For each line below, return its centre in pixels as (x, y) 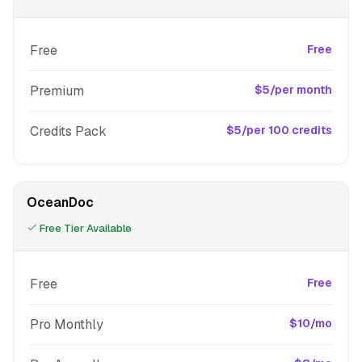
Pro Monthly (67, 324)
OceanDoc (60, 202)
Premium (57, 91)
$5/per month (293, 90)
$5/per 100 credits (279, 130)
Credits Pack (68, 131)
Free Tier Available (84, 228)
